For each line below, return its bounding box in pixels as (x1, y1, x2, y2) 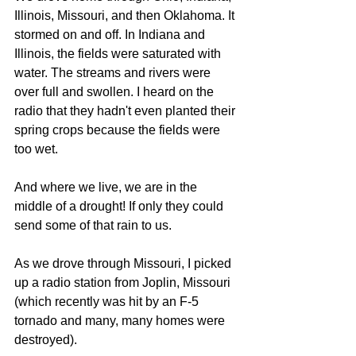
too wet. (14, 142, 58, 156)
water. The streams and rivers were (14, 66, 214, 79)
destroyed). (14, 333, 77, 346)
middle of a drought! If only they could (14, 199, 226, 213)
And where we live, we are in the (14, 180, 200, 194)
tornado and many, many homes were (14, 314, 228, 327)
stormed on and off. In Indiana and (14, 28, 208, 41)
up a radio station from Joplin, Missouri (14, 276, 234, 289)
